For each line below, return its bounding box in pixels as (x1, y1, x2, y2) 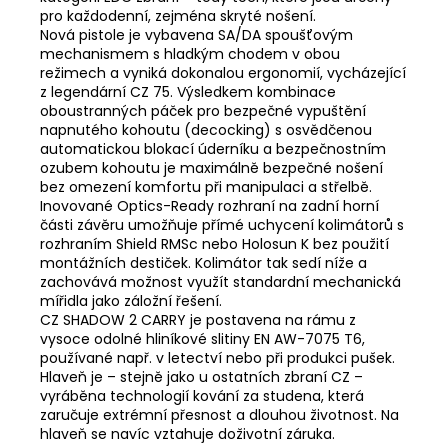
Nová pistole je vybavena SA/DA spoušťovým (40, 24, 353, 45)
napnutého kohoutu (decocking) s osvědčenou (40, 119, 372, 140)
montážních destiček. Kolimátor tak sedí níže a (40, 252, 367, 273)
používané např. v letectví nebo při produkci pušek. (40, 347, 395, 368)
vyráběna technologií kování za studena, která (40, 385, 364, 406)
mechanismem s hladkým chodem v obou (40, 43, 340, 64)
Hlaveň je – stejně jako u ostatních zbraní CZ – (40, 366, 363, 387)
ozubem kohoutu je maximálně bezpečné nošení (40, 157, 383, 178)
